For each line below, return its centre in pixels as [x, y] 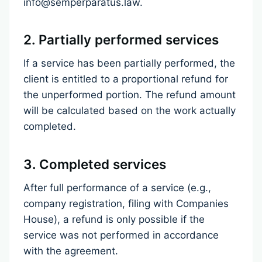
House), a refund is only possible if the [114, 220]
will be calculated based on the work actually [130, 111]
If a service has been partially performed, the [129, 63]
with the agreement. [71, 251]
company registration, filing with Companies [126, 204]
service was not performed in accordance [121, 235]
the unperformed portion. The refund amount [130, 95]
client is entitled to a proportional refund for [126, 79]
